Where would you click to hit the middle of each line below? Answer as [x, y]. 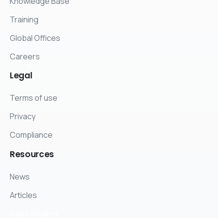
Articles [23, 195]
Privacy [23, 117]
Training [24, 19]
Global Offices [35, 38]
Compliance [31, 135]
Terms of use [34, 98]
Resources [32, 154]
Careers [25, 56]
